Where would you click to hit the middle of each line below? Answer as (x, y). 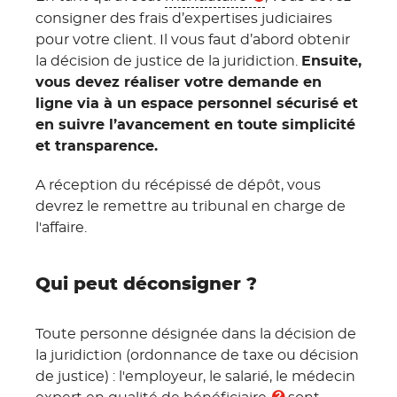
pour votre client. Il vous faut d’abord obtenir (193, 40)
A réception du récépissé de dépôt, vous (178, 186)
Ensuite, (331, 62)
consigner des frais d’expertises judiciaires (184, 19)
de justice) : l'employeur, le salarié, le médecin (195, 377)
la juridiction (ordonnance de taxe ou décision (197, 356)
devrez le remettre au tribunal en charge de (191, 207)
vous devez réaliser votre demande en (179, 83)
